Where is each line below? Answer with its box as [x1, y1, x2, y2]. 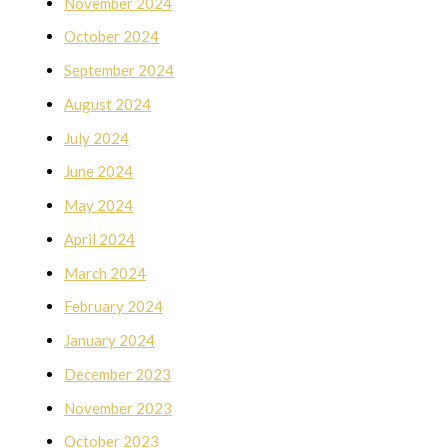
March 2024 [64, 263, 146, 282]
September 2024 [64, 61, 174, 80]
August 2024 [64, 94, 151, 113]
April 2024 [64, 229, 135, 248]
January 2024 [64, 331, 155, 350]
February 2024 [64, 297, 163, 316]
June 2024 [64, 162, 133, 181]
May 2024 [64, 196, 133, 215]
